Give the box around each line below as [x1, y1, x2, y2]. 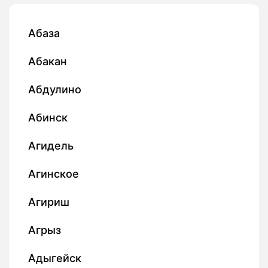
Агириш [28, 196, 69, 209]
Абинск [28, 111, 68, 124]
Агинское [28, 167, 79, 181]
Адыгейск [28, 252, 81, 265]
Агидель [28, 139, 74, 153]
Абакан [28, 55, 67, 68]
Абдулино [28, 83, 81, 96]
